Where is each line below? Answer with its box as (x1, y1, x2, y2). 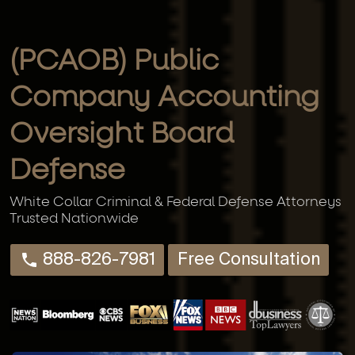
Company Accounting (10, 84, 319, 113)
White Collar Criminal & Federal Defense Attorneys (10, 196, 342, 210)
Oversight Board (10, 120, 234, 150)
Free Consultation (177, 251, 320, 269)
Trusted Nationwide (10, 212, 139, 227)
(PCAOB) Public (10, 48, 219, 77)
